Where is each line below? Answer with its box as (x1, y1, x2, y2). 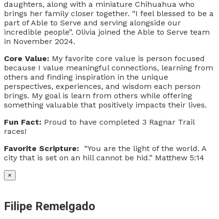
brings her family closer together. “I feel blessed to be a (4, 8, 214, 18)
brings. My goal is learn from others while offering (4, 90, 192, 100)
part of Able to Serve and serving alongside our (4, 18, 181, 27)
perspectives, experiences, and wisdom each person (4, 81, 200, 91)
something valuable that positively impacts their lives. (4, 100, 207, 109)
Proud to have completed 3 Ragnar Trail (42, 117, 195, 127)
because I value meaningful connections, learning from (4, 63, 213, 72)
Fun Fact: (4, 117, 42, 127)
